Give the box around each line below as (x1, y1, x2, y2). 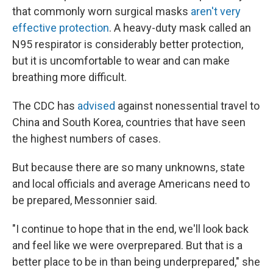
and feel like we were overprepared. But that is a (12, 239, 243, 252)
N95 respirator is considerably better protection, (12, 38, 243, 51)
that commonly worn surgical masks (12, 5, 191, 18)
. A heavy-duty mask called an (109, 21, 251, 34)
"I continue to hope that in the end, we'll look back (12, 222, 249, 235)
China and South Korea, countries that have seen (12, 116, 246, 129)
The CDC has (12, 99, 77, 112)
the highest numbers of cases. (12, 132, 161, 145)
